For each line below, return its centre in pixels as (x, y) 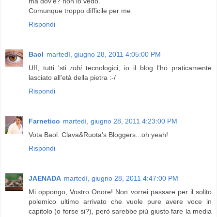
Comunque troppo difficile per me (80, 11)
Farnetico (44, 121)
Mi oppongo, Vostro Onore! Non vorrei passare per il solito (120, 192)
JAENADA (45, 178)
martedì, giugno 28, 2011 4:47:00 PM (121, 178)
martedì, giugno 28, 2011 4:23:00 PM (120, 121)
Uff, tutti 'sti (49, 68)
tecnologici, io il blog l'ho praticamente (147, 68)
